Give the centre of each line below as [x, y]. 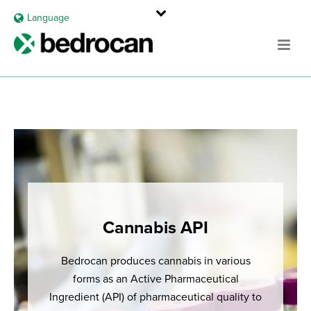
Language [48, 18]
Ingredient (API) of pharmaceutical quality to [155, 297]
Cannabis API [155, 228]
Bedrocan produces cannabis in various [155, 261]
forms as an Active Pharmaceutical [155, 279]
